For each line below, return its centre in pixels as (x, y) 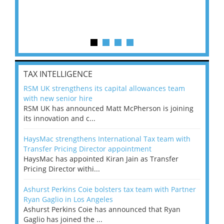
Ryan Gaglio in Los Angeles (68, 199)
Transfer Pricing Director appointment (87, 149)
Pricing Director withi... (62, 169)
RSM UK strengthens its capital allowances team (104, 88)
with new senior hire (58, 98)
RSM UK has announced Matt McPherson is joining (108, 108)
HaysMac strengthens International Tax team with (107, 139)
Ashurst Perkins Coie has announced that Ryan (102, 209)
